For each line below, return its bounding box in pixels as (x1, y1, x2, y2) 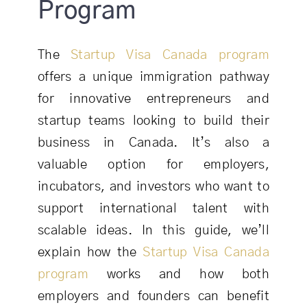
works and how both (88, 267, 270, 281)
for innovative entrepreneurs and (37, 92, 270, 106)
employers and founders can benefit (37, 289, 270, 303)
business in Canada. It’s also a (37, 136, 270, 149)
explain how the (37, 245, 143, 259)
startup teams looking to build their (37, 114, 270, 127)
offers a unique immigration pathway (37, 70, 270, 84)
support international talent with (37, 201, 270, 215)
